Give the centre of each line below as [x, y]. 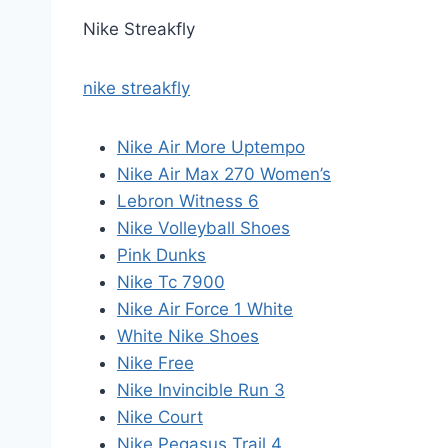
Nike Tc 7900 [171, 282]
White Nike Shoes [188, 336]
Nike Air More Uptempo [211, 147]
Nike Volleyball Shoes [203, 228]
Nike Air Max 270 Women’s [224, 174]
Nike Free [155, 363]
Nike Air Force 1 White [205, 309]
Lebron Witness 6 [188, 201]
